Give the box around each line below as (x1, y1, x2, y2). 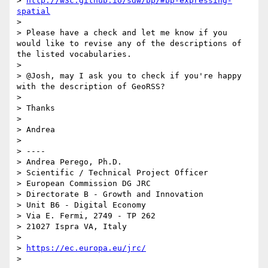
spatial (17, 7, 50, 16)
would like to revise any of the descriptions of (17, 39, 242, 48)
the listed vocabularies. (17, 50, 132, 59)
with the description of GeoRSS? (17, 82, 165, 92)
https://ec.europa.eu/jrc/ (26, 243, 146, 253)
